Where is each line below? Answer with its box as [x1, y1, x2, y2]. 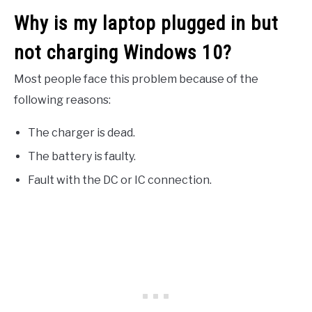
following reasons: [14, 93, 111, 107]
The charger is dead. [28, 126, 135, 140]
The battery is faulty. [28, 150, 136, 164]
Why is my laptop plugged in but [14, 12, 279, 36]
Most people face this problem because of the [14, 72, 258, 86]
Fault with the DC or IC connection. [28, 173, 212, 187]
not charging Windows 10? [14, 41, 232, 65]
